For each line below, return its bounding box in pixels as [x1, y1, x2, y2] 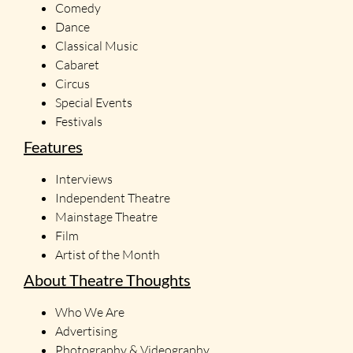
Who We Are [55, 304, 124, 320]
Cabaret [55, 57, 99, 72]
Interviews [55, 171, 113, 187]
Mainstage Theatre [55, 209, 158, 225]
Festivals [55, 113, 102, 129]
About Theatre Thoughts [24, 270, 191, 289]
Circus [55, 76, 90, 91]
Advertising [55, 323, 117, 339]
